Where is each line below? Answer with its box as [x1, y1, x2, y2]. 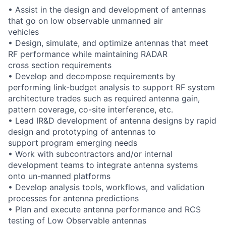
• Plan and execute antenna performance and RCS [8, 204, 201, 214]
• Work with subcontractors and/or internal [8, 149, 173, 159]
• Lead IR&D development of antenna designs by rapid [8, 116, 216, 126]
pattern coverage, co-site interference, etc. [8, 104, 173, 115]
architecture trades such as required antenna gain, [8, 93, 200, 103]
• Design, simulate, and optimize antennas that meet [8, 38, 208, 48]
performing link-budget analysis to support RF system [8, 82, 215, 92]
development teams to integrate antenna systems [8, 160, 198, 170]
